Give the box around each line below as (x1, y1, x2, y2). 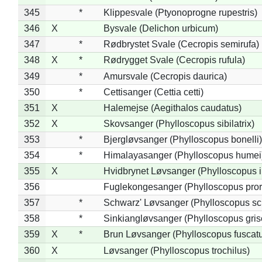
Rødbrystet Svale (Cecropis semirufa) (103, 39, 259, 49)
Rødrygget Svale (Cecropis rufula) (103, 54, 245, 65)
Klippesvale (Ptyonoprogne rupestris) (103, 7, 257, 18)
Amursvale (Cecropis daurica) (103, 71, 227, 81)
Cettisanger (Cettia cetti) (103, 87, 204, 97)
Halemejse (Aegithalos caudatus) (103, 102, 242, 113)
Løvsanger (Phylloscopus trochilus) (103, 245, 250, 256)
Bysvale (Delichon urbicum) (103, 23, 218, 33)
